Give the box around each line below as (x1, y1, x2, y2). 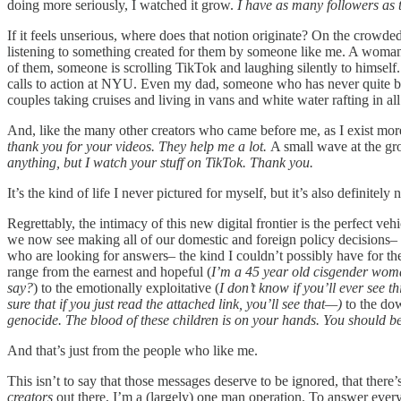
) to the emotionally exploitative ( (33, 280, 219, 296)
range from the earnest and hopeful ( (7, 264, 211, 280)
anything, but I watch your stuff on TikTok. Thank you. (7, 155, 313, 171)
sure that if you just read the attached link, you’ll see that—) (7, 296, 346, 312)
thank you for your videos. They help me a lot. (7, 139, 270, 155)
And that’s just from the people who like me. (7, 343, 258, 359)
